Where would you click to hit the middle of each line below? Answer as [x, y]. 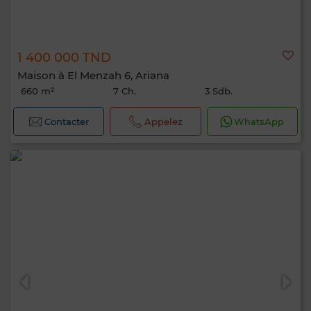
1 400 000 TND [64, 58]
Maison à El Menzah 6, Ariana [93, 75]
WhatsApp [259, 121]
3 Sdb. [219, 91]
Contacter [67, 121]
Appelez [163, 121]
